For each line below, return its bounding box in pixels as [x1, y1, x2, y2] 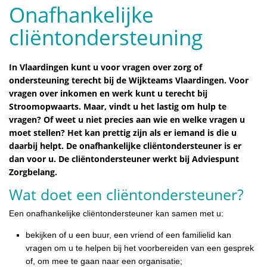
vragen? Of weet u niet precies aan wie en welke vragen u [9, 113, 245, 125]
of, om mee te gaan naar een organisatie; [26, 256, 182, 266]
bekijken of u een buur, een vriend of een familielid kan [26, 229, 231, 240]
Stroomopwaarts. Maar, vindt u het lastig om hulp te [9, 100, 226, 112]
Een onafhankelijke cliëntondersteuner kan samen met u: [9, 208, 223, 218]
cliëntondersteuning [9, 23, 203, 51]
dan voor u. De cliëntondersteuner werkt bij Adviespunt [9, 153, 239, 164]
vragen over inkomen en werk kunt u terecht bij [9, 87, 207, 99]
